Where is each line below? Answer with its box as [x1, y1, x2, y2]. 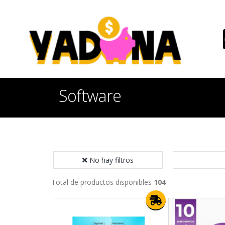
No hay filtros [89, 155, 134, 165]
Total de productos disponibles [51, 177, 154, 187]
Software [59, 85, 121, 106]
